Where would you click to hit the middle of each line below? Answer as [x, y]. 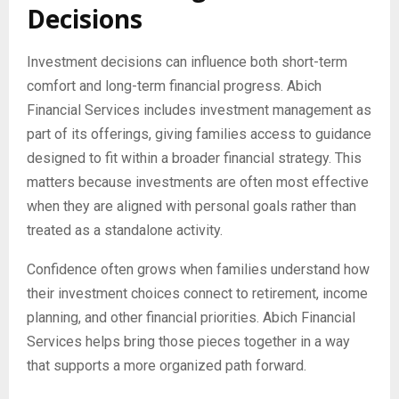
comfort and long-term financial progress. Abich [174, 85]
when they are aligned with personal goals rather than [191, 206]
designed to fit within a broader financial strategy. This [194, 158]
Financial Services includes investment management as [199, 110]
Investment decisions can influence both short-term [187, 61]
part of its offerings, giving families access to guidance [199, 134]
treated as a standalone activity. [125, 230]
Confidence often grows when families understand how [198, 269]
